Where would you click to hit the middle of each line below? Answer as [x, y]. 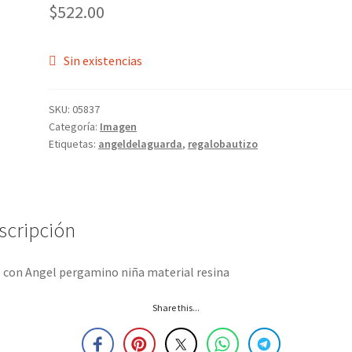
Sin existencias [103, 61]
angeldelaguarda [141, 143]
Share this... [176, 308]
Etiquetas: [74, 143]
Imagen [119, 126]
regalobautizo [223, 143]
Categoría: [75, 126]
